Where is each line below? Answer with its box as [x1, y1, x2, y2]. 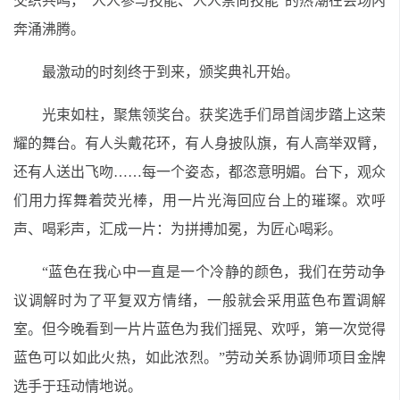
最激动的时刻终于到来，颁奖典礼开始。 [42, 64, 299, 79]
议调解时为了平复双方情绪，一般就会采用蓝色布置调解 [13, 293, 386, 308]
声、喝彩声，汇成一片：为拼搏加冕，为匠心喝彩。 [13, 221, 342, 237]
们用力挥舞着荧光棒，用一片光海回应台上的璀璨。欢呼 [13, 193, 386, 208]
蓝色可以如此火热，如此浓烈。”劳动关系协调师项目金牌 [13, 350, 386, 365]
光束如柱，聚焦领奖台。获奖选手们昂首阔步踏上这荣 [42, 107, 386, 122]
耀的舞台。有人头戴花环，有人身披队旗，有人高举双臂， [13, 136, 386, 151]
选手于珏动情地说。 [13, 379, 142, 394]
